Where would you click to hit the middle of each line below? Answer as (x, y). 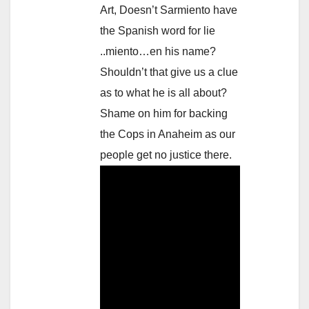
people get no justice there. (166, 155)
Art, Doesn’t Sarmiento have (169, 10)
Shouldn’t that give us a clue (169, 72)
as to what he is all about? (163, 93)
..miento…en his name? (158, 52)
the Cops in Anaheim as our (168, 134)
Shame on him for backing (164, 114)
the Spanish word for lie (158, 31)
